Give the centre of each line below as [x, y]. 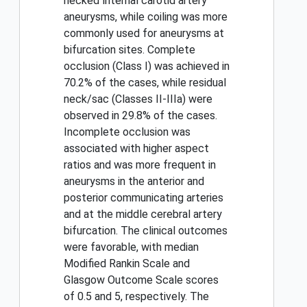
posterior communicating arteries [144, 198]
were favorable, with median [131, 247]
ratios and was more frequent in [140, 165]
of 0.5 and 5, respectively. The [136, 297]
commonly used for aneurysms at [144, 34]
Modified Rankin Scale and [127, 264]
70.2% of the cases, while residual [145, 83]
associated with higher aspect [136, 149]
